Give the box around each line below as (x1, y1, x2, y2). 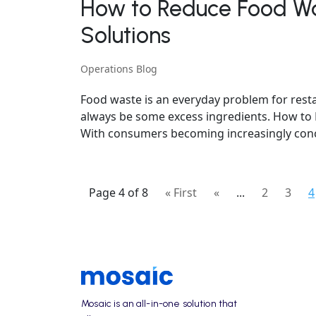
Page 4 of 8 (89, 185, 148, 201)
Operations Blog (80, 62, 157, 76)
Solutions (80, 22, 171, 49)
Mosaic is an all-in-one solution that (81, 297, 238, 310)
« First (165, 185, 197, 201)
